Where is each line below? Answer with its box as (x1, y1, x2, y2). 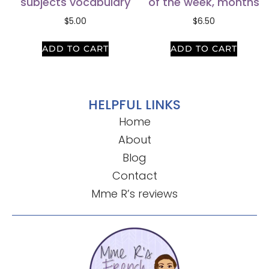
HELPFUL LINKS (88, 95, 181, 115)
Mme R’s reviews (91, 186, 178, 202)
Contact (112, 168, 157, 184)
